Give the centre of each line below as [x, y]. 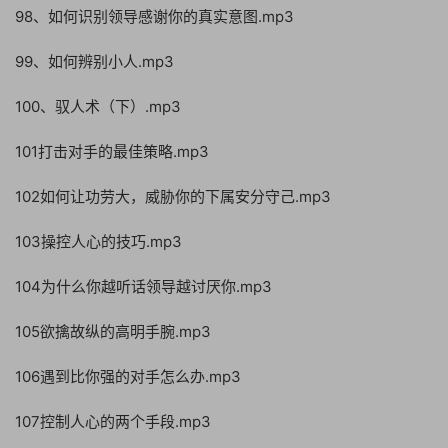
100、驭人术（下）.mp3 [98, 106]
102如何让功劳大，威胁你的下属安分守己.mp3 [173, 196]
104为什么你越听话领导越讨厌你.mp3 [143, 286]
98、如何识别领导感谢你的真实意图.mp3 [154, 16]
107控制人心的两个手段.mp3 [113, 421]
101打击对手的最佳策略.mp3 [112, 151]
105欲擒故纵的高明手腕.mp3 [113, 331]
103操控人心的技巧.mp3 [98, 241]
